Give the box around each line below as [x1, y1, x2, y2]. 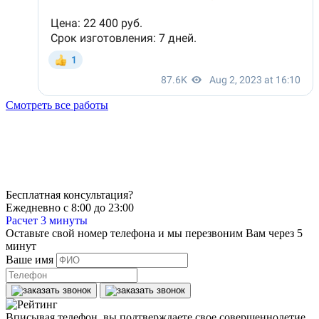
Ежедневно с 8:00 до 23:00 [6, 202, 134, 214]
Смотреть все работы [6, 99, 108, 111]
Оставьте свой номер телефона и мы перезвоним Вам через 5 [6, 227, 303, 239]
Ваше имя [6, 253, 53, 266]
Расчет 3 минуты [6, 214, 88, 226]
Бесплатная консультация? [6, 189, 133, 201]
